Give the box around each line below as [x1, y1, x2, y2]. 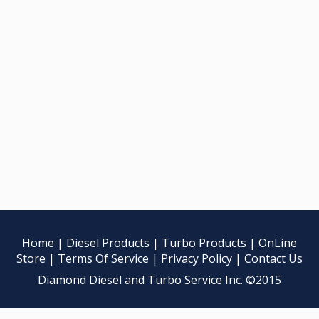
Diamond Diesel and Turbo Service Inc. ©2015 [38, 272, 281, 288]
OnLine [258, 235, 297, 251]
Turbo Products [162, 235, 246, 251]
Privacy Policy [161, 251, 232, 267]
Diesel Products [66, 235, 150, 251]
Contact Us [244, 251, 303, 267]
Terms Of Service [58, 251, 149, 267]
